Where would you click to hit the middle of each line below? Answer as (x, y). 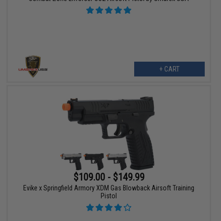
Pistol (109, 196)
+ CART (169, 69)
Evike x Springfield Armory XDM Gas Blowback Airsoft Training (109, 188)
